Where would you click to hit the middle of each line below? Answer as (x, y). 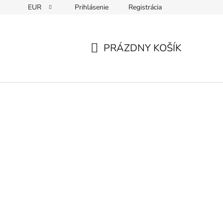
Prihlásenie (92, 7)
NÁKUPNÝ (114, 60)
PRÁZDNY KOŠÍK (143, 48)
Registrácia (145, 7)
